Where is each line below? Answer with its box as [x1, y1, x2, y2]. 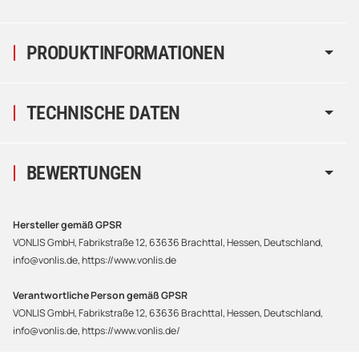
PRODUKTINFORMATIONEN [26, 41, 225, 64]
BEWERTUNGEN [26, 161, 141, 184]
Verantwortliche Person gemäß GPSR [13, 288, 188, 302]
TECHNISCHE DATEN [26, 101, 180, 124]
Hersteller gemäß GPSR [13, 217, 122, 232]
